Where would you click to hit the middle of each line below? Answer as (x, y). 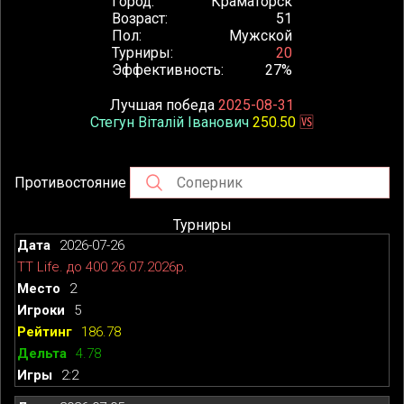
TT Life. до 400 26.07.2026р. (102, 266)
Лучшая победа (164, 105)
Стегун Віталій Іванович (170, 122)
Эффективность (166, 69)
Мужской (261, 35)
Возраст (138, 18)
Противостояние (72, 182)
